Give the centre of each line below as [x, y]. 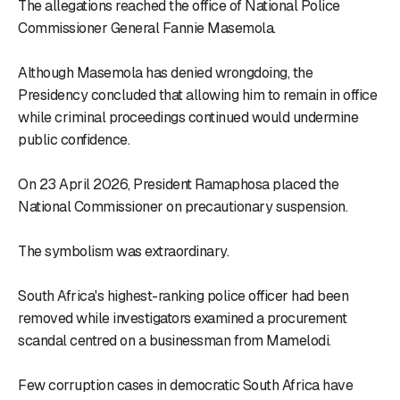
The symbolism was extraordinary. [123, 251]
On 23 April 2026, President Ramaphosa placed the [178, 184]
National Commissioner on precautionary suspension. [183, 206]
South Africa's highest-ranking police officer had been [183, 296]
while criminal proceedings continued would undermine [188, 117]
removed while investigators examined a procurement [182, 318]
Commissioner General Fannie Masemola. [147, 28]
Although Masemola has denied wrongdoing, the [165, 72]
